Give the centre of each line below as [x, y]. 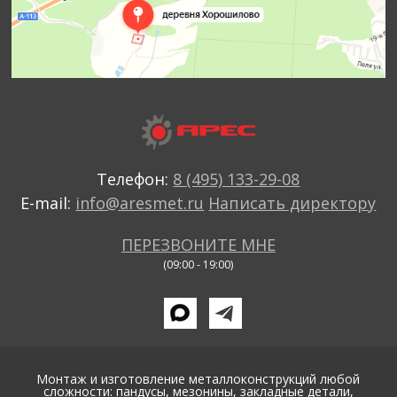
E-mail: [48, 203]
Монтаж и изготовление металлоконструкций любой [198, 379]
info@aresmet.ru [140, 203]
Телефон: [135, 179]
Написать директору [292, 203]
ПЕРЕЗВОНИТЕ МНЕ [198, 245]
